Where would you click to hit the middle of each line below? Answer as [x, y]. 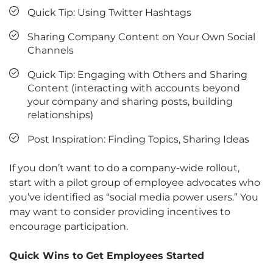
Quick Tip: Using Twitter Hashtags [109, 13]
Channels [51, 51]
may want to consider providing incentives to [120, 212]
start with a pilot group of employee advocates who [135, 183]
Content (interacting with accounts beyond [134, 88]
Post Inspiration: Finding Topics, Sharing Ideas [138, 140]
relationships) [60, 115]
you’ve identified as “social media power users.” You [134, 197]
